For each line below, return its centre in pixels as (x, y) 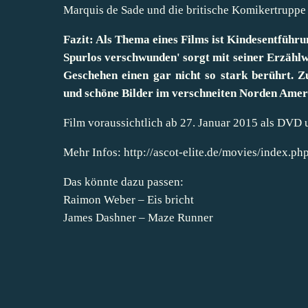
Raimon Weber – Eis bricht (129, 199)
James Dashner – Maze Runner (138, 217)
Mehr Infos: (93, 152)
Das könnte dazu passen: (123, 181)
